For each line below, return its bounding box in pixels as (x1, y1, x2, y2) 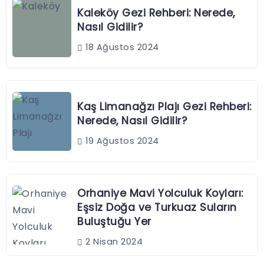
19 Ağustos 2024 (82, 135, 159, 147)
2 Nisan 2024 (82, 236, 143, 248)
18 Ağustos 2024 (82, 41, 159, 54)
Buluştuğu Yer (77, 214, 151, 229)
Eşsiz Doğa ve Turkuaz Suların (77, 200, 237, 215)
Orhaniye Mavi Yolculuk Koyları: (77, 186, 243, 201)
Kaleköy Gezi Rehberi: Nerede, (77, 6, 235, 21)
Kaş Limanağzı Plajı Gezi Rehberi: (77, 100, 252, 114)
